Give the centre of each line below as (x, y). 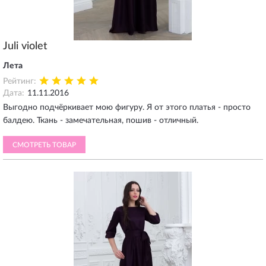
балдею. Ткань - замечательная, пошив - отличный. (101, 121)
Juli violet (25, 46)
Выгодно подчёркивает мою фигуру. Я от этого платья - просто (127, 107)
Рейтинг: (20, 81)
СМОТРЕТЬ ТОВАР (44, 145)
